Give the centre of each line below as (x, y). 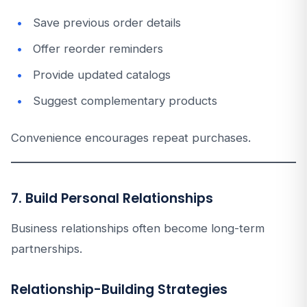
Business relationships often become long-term (138, 228)
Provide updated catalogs (102, 75)
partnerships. (47, 249)
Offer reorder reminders (98, 49)
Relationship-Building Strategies (119, 290)
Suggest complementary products (125, 101)
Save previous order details (107, 23)
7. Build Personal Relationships (112, 198)
